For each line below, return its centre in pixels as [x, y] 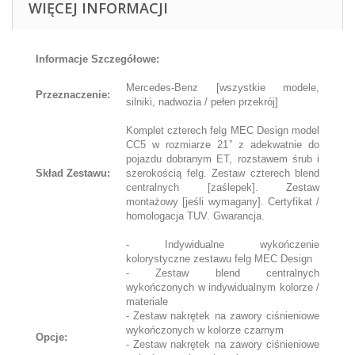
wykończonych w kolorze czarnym [205, 330]
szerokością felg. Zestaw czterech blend [223, 173]
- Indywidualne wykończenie [223, 244]
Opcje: [52, 337]
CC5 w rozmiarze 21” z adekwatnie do [223, 145]
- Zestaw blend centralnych [223, 273]
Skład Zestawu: [73, 173]
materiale [147, 302]
